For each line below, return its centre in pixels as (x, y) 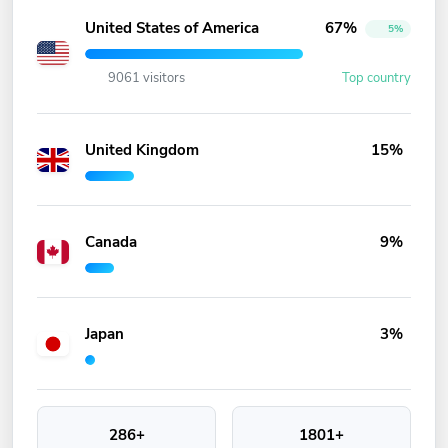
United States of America (172, 28)
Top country (375, 78)
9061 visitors (145, 78)
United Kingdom (142, 150)
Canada (111, 242)
